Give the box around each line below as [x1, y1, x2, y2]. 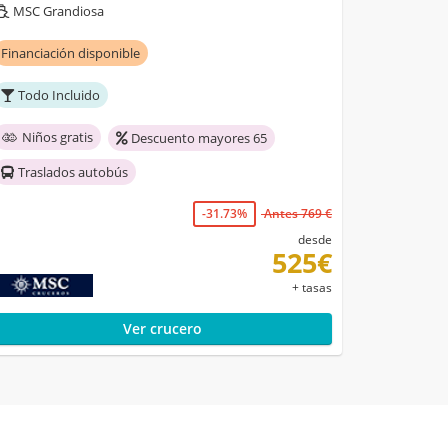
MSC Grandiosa [13, 2, 105, 21]
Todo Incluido [18, 86, 101, 105]
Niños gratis [22, 128, 94, 147]
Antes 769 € [261, 205, 333, 223]
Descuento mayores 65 [131, 129, 268, 148]
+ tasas [292, 279, 333, 297]
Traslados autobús [18, 163, 129, 182]
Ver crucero [123, 319, 203, 339]
